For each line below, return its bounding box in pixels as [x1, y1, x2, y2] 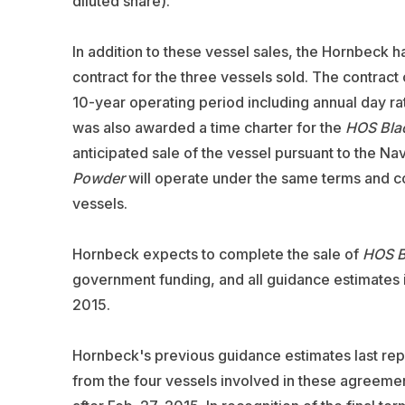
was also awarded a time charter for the [71, 118, 345, 137]
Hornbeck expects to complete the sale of [71, 244, 363, 263]
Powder [71, 168, 125, 187]
